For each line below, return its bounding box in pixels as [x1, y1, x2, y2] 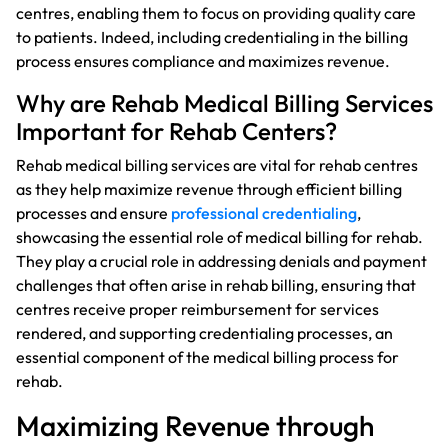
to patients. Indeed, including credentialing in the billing [16, 26, 408, 47]
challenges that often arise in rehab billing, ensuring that [16, 274, 416, 295]
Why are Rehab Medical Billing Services [16, 87, 433, 118]
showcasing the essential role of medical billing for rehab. [16, 226, 423, 247]
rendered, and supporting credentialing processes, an [16, 322, 393, 343]
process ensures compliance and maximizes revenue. [16, 50, 390, 71]
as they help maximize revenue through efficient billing [16, 178, 402, 199]
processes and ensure [16, 202, 171, 223]
